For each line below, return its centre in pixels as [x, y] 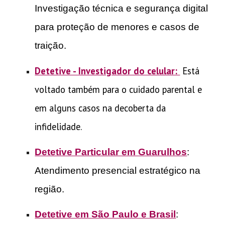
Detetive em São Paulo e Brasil [105, 214]
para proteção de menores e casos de [117, 27]
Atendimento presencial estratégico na [118, 170]
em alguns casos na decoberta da [100, 108]
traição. [51, 46]
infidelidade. [59, 126]
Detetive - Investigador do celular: [107, 71]
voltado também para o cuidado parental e [119, 89]
